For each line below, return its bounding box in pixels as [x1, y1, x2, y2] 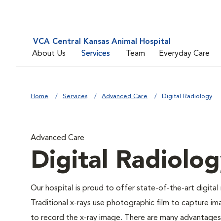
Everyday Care [159, 49, 210, 58]
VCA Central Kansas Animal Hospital [33, 38, 171, 46]
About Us [32, 49, 66, 58]
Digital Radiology [162, 93, 212, 100]
